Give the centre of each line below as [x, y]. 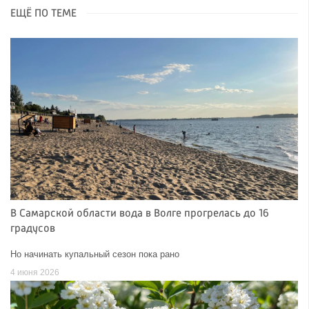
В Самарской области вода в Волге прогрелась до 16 [140, 214]
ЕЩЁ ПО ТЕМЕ [43, 14]
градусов [33, 229]
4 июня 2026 [35, 272]
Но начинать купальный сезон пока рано [95, 255]
